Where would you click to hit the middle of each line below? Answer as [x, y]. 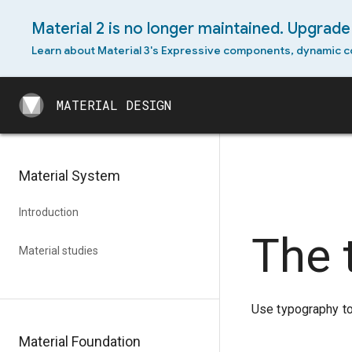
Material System [70, 176]
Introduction [49, 212]
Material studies [59, 251]
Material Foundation [80, 341]
